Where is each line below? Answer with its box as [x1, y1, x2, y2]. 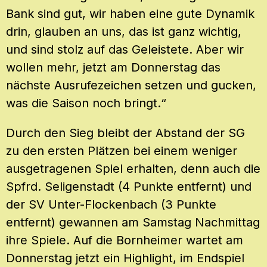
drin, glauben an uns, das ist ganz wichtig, [6, 24, 241, 39]
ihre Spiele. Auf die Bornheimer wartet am [6, 232, 243, 247]
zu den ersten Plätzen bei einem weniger [6, 143, 237, 158]
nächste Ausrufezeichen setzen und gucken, [6, 77, 256, 92]
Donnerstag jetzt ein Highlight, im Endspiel [6, 250, 244, 265]
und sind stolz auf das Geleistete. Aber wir [6, 42, 244, 57]
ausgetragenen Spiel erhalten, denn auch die [6, 161, 260, 176]
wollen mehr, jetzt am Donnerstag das [6, 60, 221, 74]
